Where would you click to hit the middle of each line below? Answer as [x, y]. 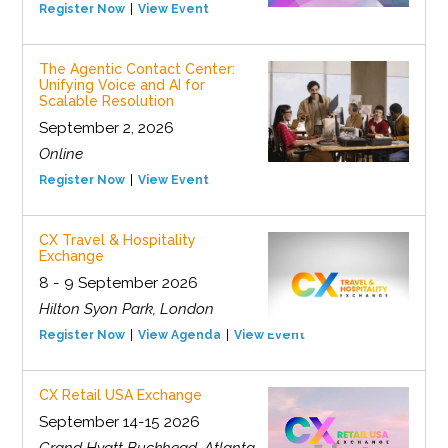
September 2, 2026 [106, 128]
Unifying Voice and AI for [121, 85]
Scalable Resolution [106, 101]
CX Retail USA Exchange [120, 395]
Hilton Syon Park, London [126, 309]
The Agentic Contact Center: [136, 69]
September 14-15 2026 [119, 422]
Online [60, 154]
